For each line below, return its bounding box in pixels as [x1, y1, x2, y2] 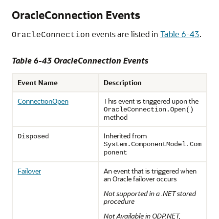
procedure [104, 197, 134, 206]
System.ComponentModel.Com [104, 140, 201, 148]
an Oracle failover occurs [104, 174, 177, 183]
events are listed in [90, 29, 160, 39]
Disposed [18, 132, 49, 140]
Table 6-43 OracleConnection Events [12, 55, 149, 66]
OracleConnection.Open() [104, 106, 194, 113]
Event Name [18, 78, 58, 87]
